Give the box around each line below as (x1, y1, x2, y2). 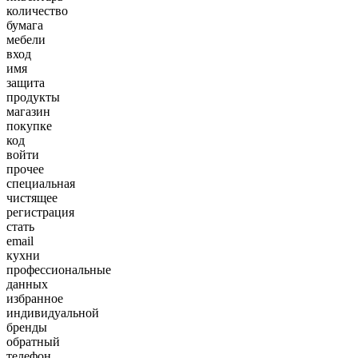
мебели (6, 33, 46, 46)
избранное (6, 292, 63, 305)
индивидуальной (6, 306, 99, 320)
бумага (6, 18, 43, 32)
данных (6, 277, 48, 291)
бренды (6, 320, 47, 334)
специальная (6, 177, 75, 190)
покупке (6, 119, 52, 133)
